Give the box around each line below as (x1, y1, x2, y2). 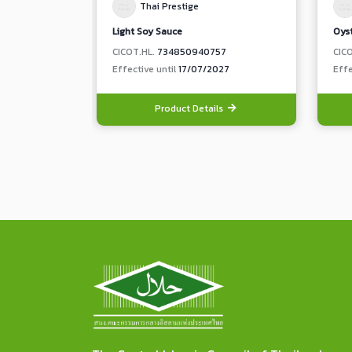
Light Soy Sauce (112, 24, 182, 38)
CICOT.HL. (112, 45, 157, 59)
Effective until (112, 62, 178, 76)
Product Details (155, 101, 226, 115)
